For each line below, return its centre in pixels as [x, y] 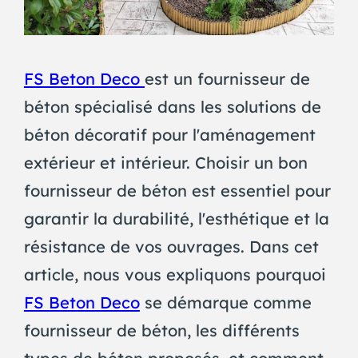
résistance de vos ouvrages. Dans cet [171, 247]
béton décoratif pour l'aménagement [169, 135]
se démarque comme [225, 303]
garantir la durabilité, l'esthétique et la [176, 219]
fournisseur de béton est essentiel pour [177, 191]
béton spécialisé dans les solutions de [172, 107]
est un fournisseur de [227, 79]
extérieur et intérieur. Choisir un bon [165, 163]
